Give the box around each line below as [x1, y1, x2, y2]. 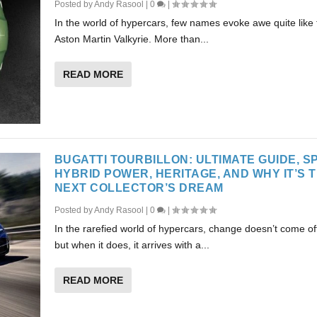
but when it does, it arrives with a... [54, 239, 209, 251]
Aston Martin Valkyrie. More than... [54, 33, 209, 45]
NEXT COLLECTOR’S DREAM [54, 182, 224, 195]
